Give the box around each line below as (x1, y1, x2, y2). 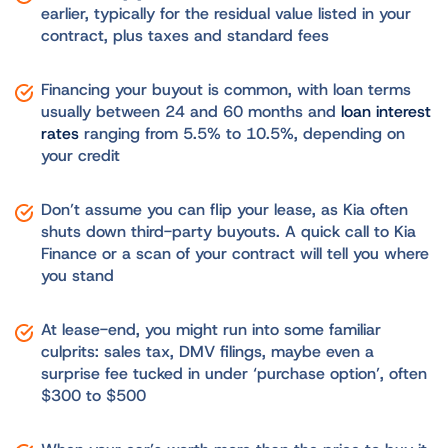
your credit (40, 144, 125, 166)
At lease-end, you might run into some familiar (40, 318, 381, 340)
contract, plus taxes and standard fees (40, 24, 334, 46)
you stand (40, 264, 119, 286)
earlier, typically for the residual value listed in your (40, 2, 411, 24)
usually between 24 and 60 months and (40, 100, 341, 122)
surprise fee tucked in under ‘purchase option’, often (40, 362, 427, 384)
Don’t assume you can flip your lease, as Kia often (40, 198, 408, 220)
